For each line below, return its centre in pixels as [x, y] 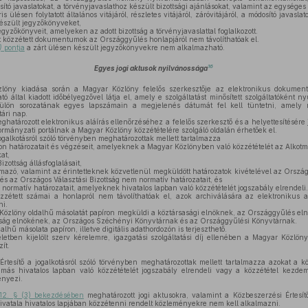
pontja [13, 47]
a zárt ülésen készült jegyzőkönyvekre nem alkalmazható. [124, 47]
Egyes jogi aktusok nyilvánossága [151, 68]
